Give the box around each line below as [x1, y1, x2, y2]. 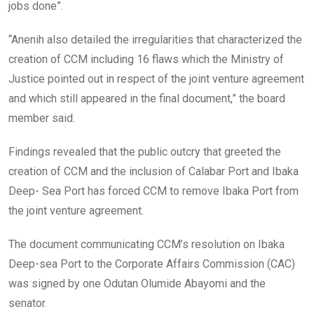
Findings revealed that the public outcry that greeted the [8, 145, 281, 159]
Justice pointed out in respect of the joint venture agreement [8, 72, 304, 86]
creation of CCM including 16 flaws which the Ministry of [8, 53, 284, 67]
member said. [8, 111, 75, 125]
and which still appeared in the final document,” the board [8, 92, 285, 106]
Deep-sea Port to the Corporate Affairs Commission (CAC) [8, 257, 295, 271]
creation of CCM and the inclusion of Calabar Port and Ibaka [8, 165, 299, 179]
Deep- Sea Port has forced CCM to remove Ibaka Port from [8, 184, 299, 198]
